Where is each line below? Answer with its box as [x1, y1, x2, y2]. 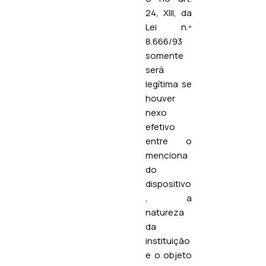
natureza [145, 205, 184, 218]
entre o [145, 134, 192, 147]
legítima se [145, 77, 192, 90]
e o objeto [145, 248, 192, 261]
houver [145, 91, 175, 104]
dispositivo [145, 177, 191, 190]
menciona [145, 148, 188, 161]
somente [145, 49, 183, 62]
